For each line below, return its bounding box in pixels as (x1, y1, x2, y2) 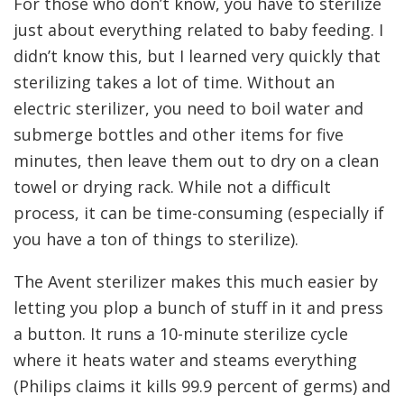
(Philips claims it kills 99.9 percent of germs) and (14, 375, 390, 398)
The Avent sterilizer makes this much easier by (14, 271, 378, 293)
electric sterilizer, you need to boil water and (14, 97, 363, 120)
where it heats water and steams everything (14, 349, 357, 372)
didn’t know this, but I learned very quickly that (14, 45, 381, 68)
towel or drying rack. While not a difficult (14, 176, 331, 198)
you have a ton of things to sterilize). (14, 228, 298, 251)
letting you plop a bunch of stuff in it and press (14, 297, 383, 319)
